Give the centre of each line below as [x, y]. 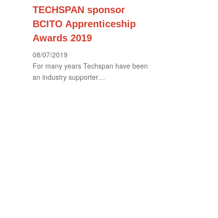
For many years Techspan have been [90, 65]
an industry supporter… [69, 77]
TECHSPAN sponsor [79, 9]
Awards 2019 [62, 38]
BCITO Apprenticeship [84, 24]
